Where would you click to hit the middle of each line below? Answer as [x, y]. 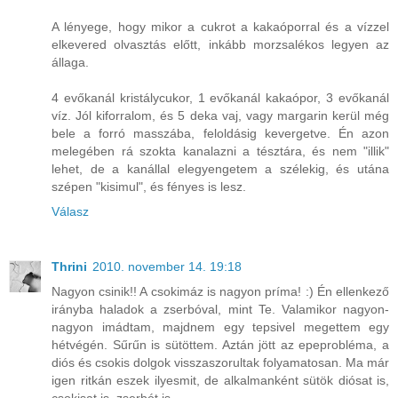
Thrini [69, 267]
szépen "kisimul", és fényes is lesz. [149, 187]
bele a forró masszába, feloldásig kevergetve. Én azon [220, 134]
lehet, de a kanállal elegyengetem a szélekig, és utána [220, 169]
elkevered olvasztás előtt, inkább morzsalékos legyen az [220, 45]
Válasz [70, 212]
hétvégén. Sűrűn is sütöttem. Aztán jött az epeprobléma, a [220, 345]
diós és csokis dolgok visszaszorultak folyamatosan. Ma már [220, 363]
